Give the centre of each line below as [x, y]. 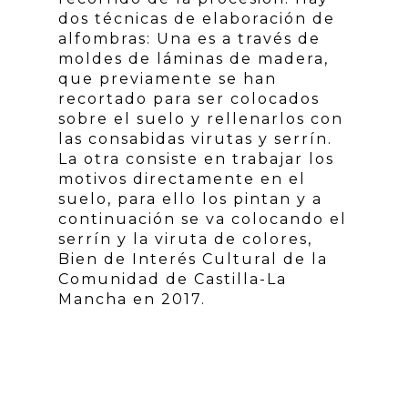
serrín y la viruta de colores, [185, 239]
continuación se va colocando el [203, 219]
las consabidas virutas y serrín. [195, 139]
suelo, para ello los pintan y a [190, 199]
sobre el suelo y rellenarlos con [201, 119]
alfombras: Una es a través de [189, 39]
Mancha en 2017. [132, 299]
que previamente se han [168, 79]
